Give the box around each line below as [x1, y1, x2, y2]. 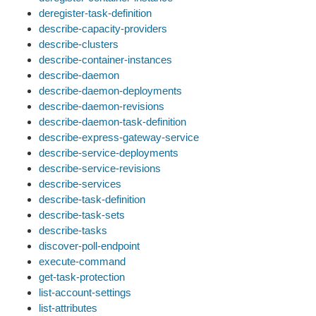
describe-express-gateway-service [39, 131, 199, 143]
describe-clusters [39, 38, 119, 50]
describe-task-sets [39, 209, 125, 221]
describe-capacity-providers [39, 23, 167, 35]
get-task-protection [39, 271, 125, 283]
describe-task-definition [39, 193, 145, 205]
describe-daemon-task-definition [39, 116, 186, 128]
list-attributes [39, 302, 97, 314]
